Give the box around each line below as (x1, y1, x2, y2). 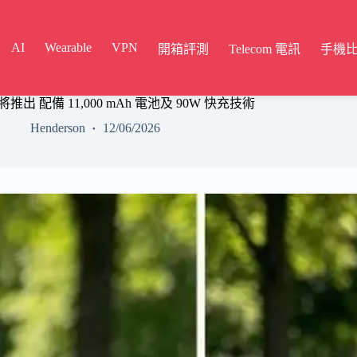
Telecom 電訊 (229, 42, 301, 56)
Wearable (45, 41, 92, 54)
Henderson (29, 120, 85, 135)
